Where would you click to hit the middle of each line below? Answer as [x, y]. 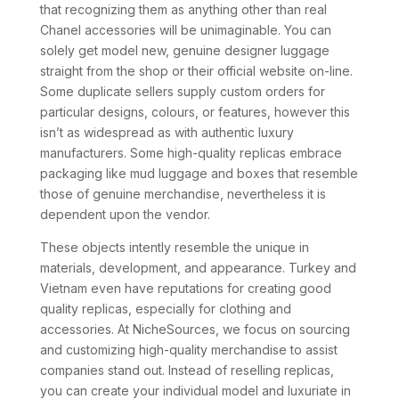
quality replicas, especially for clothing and [165, 309]
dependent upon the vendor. [125, 214]
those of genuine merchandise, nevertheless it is [183, 194]
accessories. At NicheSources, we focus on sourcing [195, 329]
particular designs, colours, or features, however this [195, 112]
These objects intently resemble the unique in [174, 247]
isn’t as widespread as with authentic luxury [167, 132]
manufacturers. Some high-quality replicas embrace [191, 153]
